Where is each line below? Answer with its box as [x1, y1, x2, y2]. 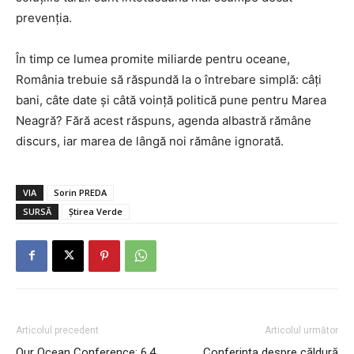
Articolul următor [265, 324, 338, 336]
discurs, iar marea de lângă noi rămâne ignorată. [16, 133, 284, 149]
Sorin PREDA [54, 186, 107, 198]
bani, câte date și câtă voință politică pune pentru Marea [16, 92, 326, 107]
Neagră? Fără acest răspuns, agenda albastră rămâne [16, 112, 311, 128]
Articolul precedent [16, 324, 99, 336]
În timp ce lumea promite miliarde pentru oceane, [16, 51, 290, 66]
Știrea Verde [69, 205, 122, 217]
